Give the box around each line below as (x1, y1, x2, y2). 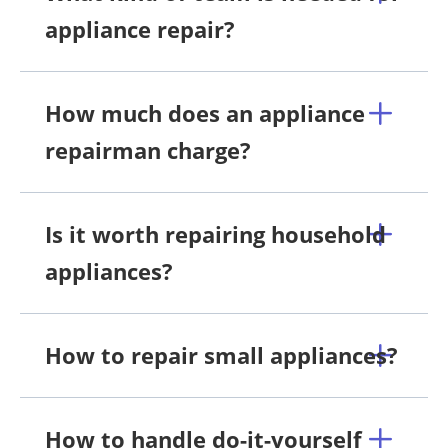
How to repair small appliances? (45, 340, 398, 371)
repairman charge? (45, 135, 251, 166)
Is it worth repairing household (45, 219, 386, 250)
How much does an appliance (45, 98, 365, 129)
